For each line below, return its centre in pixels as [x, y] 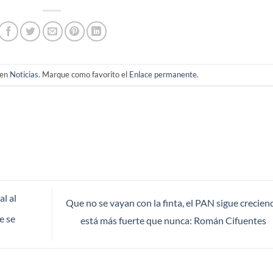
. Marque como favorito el [84, 75]
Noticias [24, 75]
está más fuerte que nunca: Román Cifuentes [174, 221]
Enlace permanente [163, 75]
